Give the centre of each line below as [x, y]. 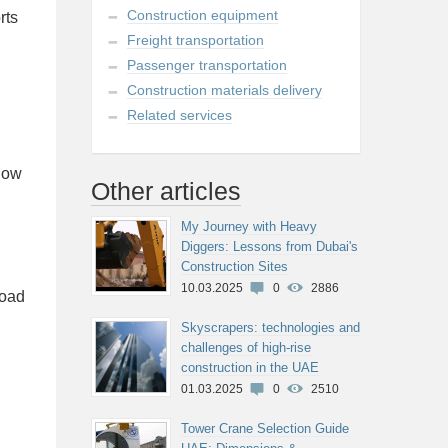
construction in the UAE [250, 367]
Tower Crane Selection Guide [265, 428]
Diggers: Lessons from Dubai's [269, 246]
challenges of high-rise [246, 347]
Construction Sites [234, 266]
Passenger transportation [207, 65]
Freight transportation [196, 40]
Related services [180, 115]
